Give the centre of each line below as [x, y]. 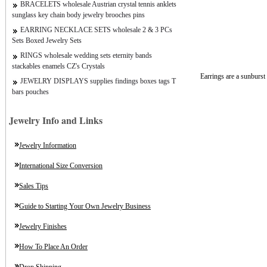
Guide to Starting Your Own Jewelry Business [85, 206]
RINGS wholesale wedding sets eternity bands [86, 56]
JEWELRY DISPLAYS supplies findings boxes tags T [98, 81]
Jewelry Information [48, 145]
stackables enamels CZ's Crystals [58, 66]
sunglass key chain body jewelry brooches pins [78, 14]
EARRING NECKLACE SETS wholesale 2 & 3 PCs [96, 30]
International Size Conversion [61, 166]
